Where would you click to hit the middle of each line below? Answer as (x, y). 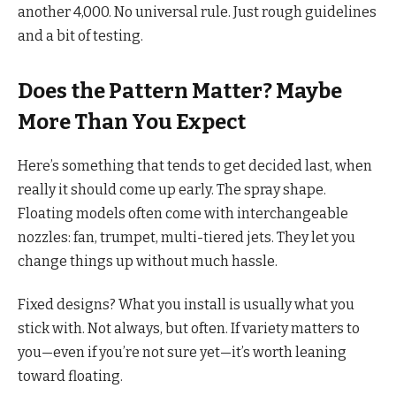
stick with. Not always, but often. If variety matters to (189, 329)
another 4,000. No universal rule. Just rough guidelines (197, 11)
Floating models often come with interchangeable (183, 213)
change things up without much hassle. (148, 261)
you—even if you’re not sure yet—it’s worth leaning (182, 353)
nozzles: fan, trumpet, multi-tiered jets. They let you (187, 237)
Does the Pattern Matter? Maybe (180, 91)
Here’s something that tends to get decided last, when (195, 165)
